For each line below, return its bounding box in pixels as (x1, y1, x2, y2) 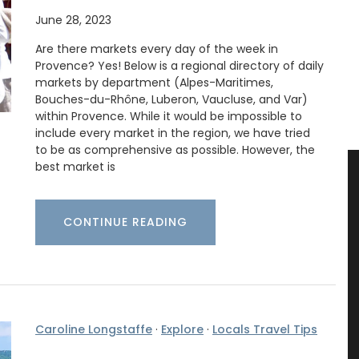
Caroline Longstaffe (35, 321, 152, 338)
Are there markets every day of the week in (35, 41, 278, 58)
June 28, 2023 (35, 12, 111, 29)
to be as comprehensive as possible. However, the (35, 142, 315, 159)
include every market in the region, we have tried (35, 125, 310, 142)
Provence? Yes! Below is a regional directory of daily (35, 58, 324, 75)
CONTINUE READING (63, 214, 188, 231)
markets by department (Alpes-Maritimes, (35, 75, 273, 91)
